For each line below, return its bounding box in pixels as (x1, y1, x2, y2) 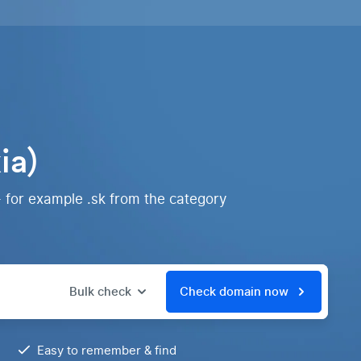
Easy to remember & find (37, 342, 177, 359)
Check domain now (180, 283, 289, 301)
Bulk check (69, 283, 132, 301)
